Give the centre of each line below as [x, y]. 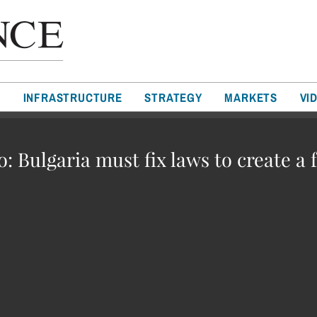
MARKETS [251, 97]
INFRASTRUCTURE [73, 97]
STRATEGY [173, 97]
